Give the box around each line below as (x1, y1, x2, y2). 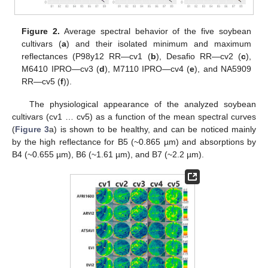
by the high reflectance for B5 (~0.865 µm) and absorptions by (12, 137, 256, 147)
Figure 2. (22, 26, 60, 36)
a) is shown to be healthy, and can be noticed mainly (49, 124, 257, 135)
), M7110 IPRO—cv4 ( (104, 63, 190, 74)
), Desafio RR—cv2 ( (156, 51, 241, 61)
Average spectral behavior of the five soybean (60, 26, 251, 36)
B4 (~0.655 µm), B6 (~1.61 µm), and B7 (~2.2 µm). (12, 150, 204, 160)
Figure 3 (15, 124, 50, 135)
